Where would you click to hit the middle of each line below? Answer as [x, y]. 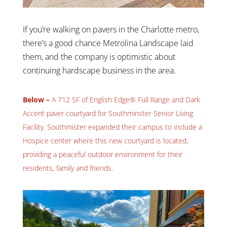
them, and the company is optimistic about [99, 56]
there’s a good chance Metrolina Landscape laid [108, 43]
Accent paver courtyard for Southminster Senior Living [108, 113]
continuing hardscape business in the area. [99, 70]
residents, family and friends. [68, 168]
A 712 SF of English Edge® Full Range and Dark [125, 99]
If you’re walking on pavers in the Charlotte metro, [111, 29]
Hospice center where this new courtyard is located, [105, 140]
